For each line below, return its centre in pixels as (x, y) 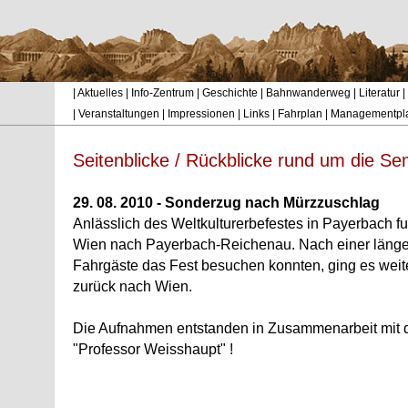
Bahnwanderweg (308, 93)
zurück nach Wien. (133, 286)
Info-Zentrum (163, 93)
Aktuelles (100, 93)
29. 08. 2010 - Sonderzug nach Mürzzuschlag (226, 203)
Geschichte (230, 93)
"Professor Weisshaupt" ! (153, 349)
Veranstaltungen (119, 114)
